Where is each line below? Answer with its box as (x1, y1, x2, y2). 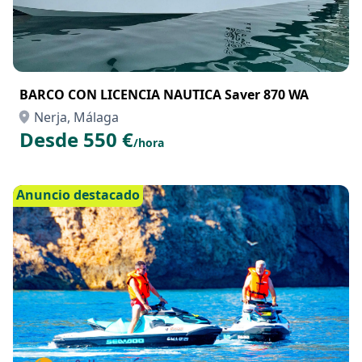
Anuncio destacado (16, 186, 140, 204)
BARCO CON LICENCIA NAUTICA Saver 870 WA (19, 86, 309, 103)
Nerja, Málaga (34, 108, 119, 126)
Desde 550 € (19, 126, 133, 153)
